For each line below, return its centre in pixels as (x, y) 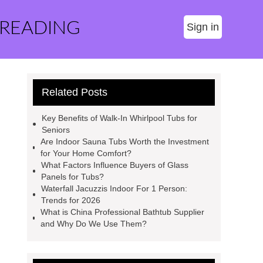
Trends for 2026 (71, 200)
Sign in (203, 27)
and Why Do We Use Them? (94, 224)
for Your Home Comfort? (86, 153)
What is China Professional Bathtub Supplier (123, 212)
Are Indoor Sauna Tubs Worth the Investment (125, 141)
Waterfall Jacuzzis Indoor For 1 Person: (114, 188)
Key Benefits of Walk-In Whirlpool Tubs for (119, 118)
